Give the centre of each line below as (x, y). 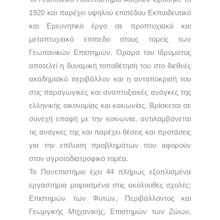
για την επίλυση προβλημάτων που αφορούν (110, 145)
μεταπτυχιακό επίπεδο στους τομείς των (110, 39)
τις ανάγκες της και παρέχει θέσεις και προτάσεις (110, 132)
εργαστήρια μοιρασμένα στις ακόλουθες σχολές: (110, 185)
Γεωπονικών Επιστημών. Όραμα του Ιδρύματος (110, 52)
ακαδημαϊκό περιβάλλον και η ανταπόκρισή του (110, 79)
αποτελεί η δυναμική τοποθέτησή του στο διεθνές (110, 66)
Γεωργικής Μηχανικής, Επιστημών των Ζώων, (110, 211)
